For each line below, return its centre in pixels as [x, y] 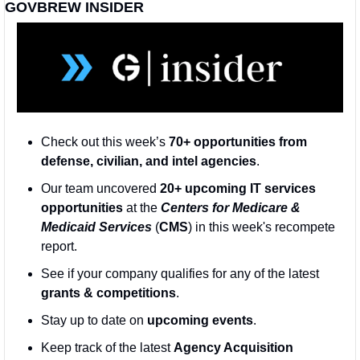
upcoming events [200, 320]
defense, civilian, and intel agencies [149, 161]
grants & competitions [108, 292]
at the [142, 207]
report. [59, 246]
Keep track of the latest [107, 347]
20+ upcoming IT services [238, 188]
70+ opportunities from [238, 141]
